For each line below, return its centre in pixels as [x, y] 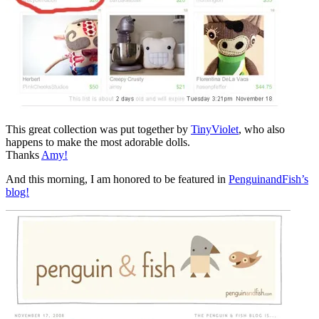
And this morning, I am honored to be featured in [117, 179]
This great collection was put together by [98, 129]
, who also [262, 129]
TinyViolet [215, 129]
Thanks [23, 155]
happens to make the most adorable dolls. [98, 142]
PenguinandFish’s [268, 179]
